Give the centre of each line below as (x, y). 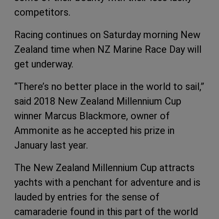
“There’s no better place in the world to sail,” (109, 86)
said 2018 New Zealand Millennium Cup (98, 101)
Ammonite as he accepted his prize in (94, 130)
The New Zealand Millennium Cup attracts (104, 167)
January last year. (51, 145)
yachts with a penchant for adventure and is (107, 182)
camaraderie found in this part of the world (106, 211)
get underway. (44, 64)
